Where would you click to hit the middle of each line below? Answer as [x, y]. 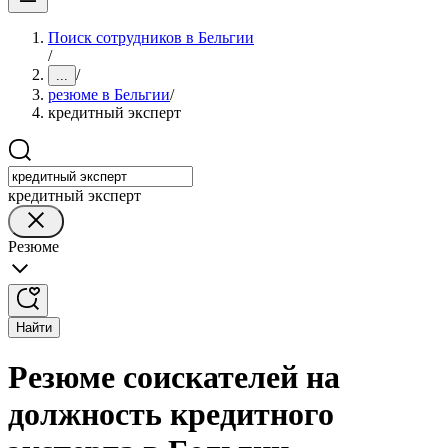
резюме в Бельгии [109, 94]
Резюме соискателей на [174, 377]
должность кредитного [171, 414]
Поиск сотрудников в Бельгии [151, 37]
